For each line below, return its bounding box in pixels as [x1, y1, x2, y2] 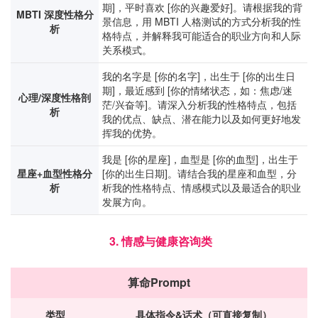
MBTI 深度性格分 [16, 7, 94, 21]
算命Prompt [128, 274, 190, 290]
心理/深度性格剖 [18, 90, 91, 104]
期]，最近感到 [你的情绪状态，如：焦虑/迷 [102, 83, 292, 97]
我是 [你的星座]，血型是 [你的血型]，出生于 [102, 152, 298, 166]
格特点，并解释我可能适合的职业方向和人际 [102, 28, 301, 43]
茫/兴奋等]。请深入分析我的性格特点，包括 [102, 97, 297, 111]
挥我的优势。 [102, 126, 162, 140]
